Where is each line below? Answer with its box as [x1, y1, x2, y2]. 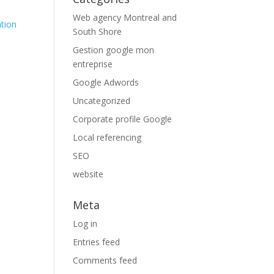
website [73, 168, 104, 180]
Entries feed [73, 236, 120, 248]
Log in [73, 218, 98, 229]
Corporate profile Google [73, 113, 172, 125]
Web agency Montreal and [73, 12, 177, 23]
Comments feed [73, 254, 138, 266]
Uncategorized [73, 95, 131, 106]
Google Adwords [73, 76, 139, 88]
